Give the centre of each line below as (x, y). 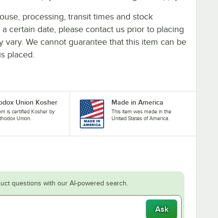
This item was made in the (141, 111)
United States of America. (140, 118)
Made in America (137, 102)
